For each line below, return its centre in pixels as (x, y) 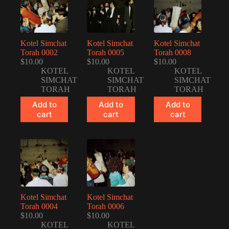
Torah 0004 (39, 207)
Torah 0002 (39, 52)
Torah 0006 (106, 207)
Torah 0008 (172, 52)
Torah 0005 (106, 52)
